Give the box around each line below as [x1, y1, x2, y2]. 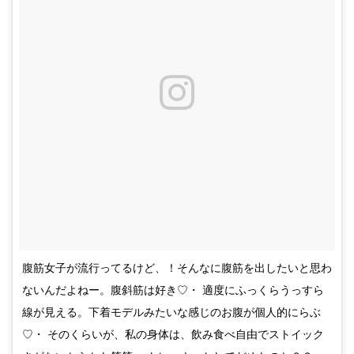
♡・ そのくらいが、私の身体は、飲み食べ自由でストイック [22, 328, 324, 341]
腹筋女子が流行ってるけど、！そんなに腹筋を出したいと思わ [22, 262, 332, 274]
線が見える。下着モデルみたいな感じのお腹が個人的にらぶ [22, 306, 321, 318]
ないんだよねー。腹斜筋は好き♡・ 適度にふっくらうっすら [22, 284, 324, 296]
